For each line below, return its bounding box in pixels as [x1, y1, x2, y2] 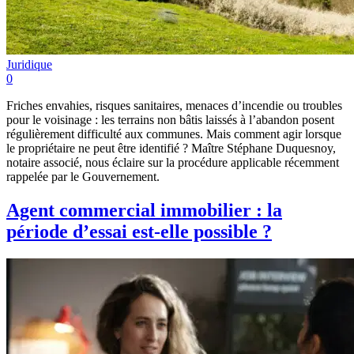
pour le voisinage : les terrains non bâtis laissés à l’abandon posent [6, 112, 334, 126]
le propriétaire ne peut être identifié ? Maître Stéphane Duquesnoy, [6, 141, 336, 155]
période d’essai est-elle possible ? [6, 220, 272, 242]
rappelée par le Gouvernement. [6, 169, 160, 183]
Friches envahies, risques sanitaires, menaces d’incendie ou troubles [6, 98, 342, 112]
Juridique [6, 57, 52, 71]
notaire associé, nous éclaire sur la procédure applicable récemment [6, 155, 339, 169]
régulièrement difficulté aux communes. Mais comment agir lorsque [6, 126, 341, 141]
